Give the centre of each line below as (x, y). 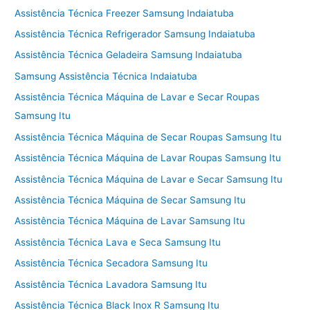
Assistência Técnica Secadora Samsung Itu (111, 263)
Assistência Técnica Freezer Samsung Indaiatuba (125, 13)
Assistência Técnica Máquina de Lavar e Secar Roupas (137, 97)
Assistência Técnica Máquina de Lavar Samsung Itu (130, 221)
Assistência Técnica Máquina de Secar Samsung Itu (130, 200)
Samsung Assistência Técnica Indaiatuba (106, 76)
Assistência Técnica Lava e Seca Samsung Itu (118, 242)
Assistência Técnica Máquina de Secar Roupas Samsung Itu (148, 137)
